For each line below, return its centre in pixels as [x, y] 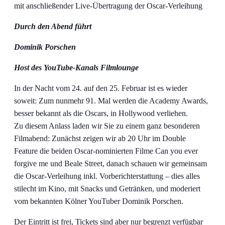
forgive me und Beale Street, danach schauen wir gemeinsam [110, 164]
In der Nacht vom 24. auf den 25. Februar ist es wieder [101, 88]
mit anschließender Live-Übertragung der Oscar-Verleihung [108, 6]
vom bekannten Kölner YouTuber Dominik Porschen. [99, 201]
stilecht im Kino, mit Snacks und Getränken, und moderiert [107, 189]
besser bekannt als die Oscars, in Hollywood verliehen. [101, 114]
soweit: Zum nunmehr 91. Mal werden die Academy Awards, [111, 101]
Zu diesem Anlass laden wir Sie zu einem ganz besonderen [107, 126]
